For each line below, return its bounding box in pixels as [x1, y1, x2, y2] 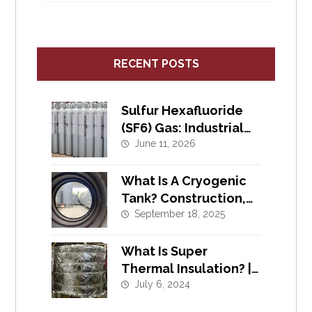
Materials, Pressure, [120, 208, 244, 224]
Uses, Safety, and [120, 138, 228, 153]
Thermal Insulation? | [120, 261, 251, 276]
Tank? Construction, [120, 191, 246, 206]
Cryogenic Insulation [120, 279, 251, 294]
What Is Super [120, 244, 208, 259]
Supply [120, 155, 164, 171]
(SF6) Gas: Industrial [120, 120, 244, 136]
